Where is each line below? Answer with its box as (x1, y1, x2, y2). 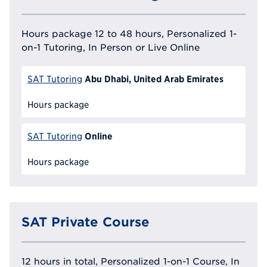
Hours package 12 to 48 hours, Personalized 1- (21, 28, 237, 39)
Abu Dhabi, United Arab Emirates (84, 73, 223, 85)
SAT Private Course (21, 215, 150, 229)
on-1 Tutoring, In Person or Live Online (21, 42, 200, 53)
